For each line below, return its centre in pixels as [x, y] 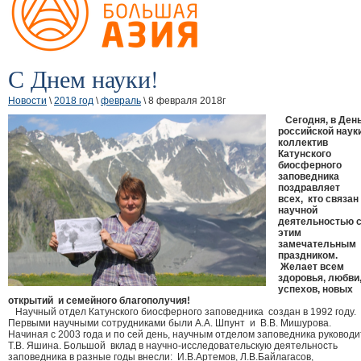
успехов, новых [315, 289]
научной [298, 210]
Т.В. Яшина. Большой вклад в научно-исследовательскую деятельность [173, 345]
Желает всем [312, 266]
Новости [27, 100]
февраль [121, 100]
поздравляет [309, 187]
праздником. [308, 255]
